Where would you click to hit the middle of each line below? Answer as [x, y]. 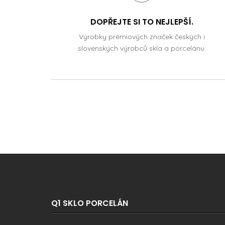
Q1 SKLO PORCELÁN [90, 203]
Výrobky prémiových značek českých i [142, 36]
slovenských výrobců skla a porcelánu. [142, 48]
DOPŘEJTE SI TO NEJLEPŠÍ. [142, 22]
